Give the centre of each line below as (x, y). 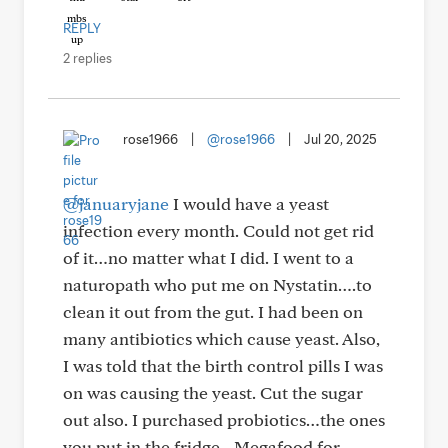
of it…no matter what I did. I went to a (208, 257)
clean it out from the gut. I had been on (213, 311)
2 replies (87, 58)
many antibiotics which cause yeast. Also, (221, 338)
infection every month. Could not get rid (218, 230)
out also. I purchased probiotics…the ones (224, 419)
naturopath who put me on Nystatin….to (217, 284)
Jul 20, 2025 (340, 139)
